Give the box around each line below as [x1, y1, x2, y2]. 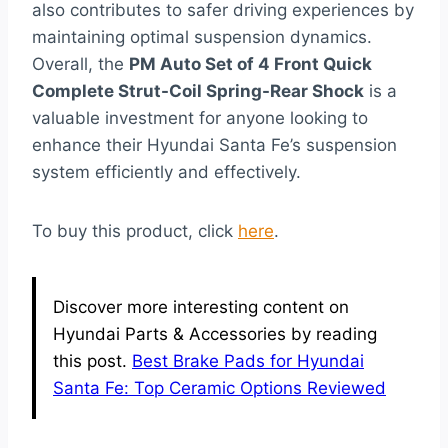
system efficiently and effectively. [32, 162, 301, 183]
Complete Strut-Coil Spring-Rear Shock [32, 81, 364, 102]
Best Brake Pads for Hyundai [132, 351, 364, 372]
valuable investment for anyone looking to [32, 108, 368, 129]
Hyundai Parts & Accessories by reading [53, 324, 377, 345]
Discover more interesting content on [53, 297, 349, 318]
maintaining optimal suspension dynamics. [32, 27, 372, 48]
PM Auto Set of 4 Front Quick [129, 54, 372, 75]
